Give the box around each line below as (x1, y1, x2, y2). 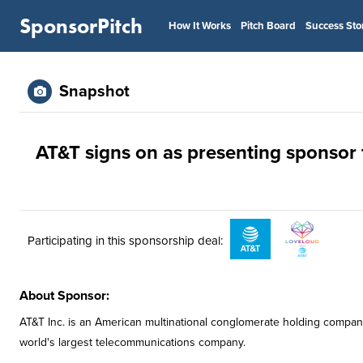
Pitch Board (241, 19, 296, 32)
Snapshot (59, 82, 130, 101)
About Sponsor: (19, 288, 109, 304)
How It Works (169, 19, 231, 32)
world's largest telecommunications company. (19, 335, 246, 349)
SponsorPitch (19, 12, 143, 40)
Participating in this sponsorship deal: (28, 233, 223, 248)
